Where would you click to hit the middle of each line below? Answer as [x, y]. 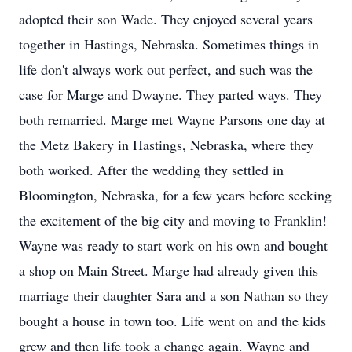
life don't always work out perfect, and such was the [166, 69]
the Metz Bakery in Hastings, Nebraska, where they [166, 145]
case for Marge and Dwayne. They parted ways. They [170, 94]
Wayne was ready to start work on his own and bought [173, 245]
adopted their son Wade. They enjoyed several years [166, 19]
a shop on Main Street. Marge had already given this [169, 270]
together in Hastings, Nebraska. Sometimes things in [169, 44]
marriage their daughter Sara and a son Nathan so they [174, 295]
